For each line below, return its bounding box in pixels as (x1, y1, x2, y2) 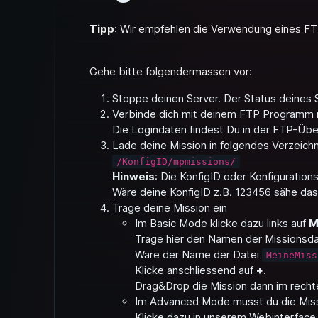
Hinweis (112, 170, 155, 183)
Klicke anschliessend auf (135, 263, 256, 277)
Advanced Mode (150, 295, 230, 308)
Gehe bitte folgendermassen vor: (89, 65, 252, 78)
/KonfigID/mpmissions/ (116, 156, 236, 167)
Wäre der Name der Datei (135, 248, 262, 261)
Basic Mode (150, 216, 207, 230)
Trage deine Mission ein (112, 201, 227, 214)
